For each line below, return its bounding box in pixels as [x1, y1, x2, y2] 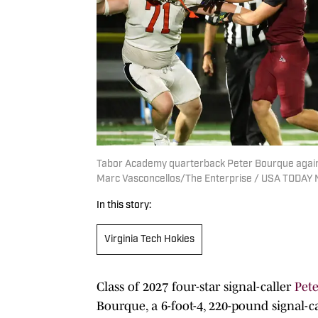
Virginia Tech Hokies [104, 234, 194, 245]
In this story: [97, 199, 151, 211]
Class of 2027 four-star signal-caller [97, 279, 295, 294]
